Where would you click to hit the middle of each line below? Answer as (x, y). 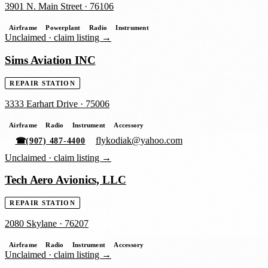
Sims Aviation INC (50, 60)
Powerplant (63, 27)
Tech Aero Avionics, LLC (66, 180)
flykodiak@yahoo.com (139, 141)
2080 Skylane (31, 223)
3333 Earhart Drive (41, 103)
